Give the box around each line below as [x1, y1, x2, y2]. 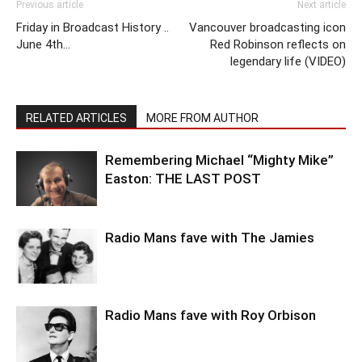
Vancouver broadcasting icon [189, 19, 346, 35]
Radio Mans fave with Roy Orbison [105, 306, 316, 323]
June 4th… [16, 36, 70, 52]
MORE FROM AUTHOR [146, 111, 259, 124]
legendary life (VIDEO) [230, 53, 346, 69]
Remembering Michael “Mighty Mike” [105, 151, 334, 168]
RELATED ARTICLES [26, 111, 127, 124]
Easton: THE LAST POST [105, 170, 261, 187]
